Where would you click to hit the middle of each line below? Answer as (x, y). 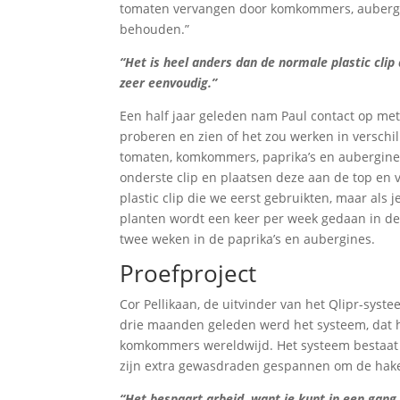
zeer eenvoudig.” (169, 83)
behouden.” (155, 29)
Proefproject (188, 273)
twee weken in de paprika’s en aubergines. (248, 239)
